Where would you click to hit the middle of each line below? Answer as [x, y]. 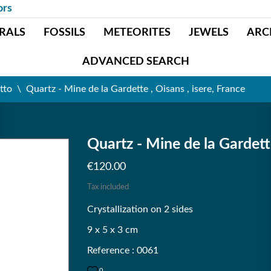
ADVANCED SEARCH [135, 62]
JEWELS [208, 33]
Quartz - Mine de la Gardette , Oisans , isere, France [135, 89]
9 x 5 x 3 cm [113, 230]
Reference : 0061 [123, 250]
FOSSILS [64, 33]
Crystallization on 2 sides [140, 209]
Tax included [108, 187]
